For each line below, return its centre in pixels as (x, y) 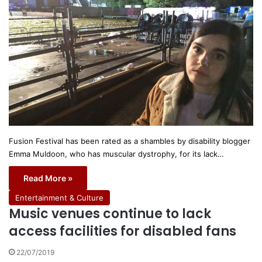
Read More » (48, 178)
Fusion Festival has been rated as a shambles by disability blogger (130, 141)
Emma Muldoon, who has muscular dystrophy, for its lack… (116, 154)
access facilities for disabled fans (123, 231)
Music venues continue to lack (110, 213)
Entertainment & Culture (59, 197)
